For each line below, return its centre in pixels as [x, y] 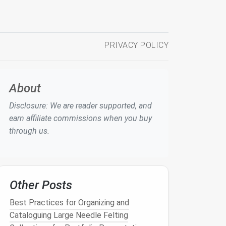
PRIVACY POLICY [136, 45]
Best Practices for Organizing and [69, 203]
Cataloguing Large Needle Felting [69, 215]
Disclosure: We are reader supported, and [80, 106]
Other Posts [41, 185]
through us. [29, 131]
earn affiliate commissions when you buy [80, 118]
